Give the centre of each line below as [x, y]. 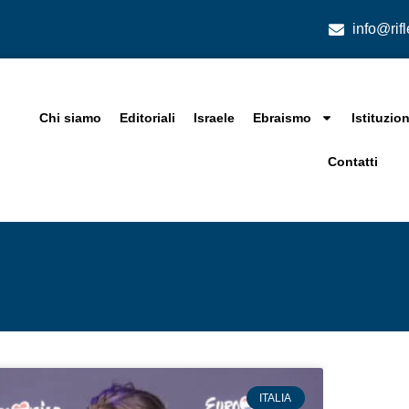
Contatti [352, 162]
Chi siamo [71, 118]
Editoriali [148, 118]
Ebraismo [283, 118]
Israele [215, 118]
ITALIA [276, 398]
